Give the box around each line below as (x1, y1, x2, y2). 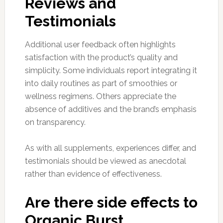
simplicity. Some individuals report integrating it (24, 65, 197, 75)
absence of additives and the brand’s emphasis (24, 104, 197, 114)
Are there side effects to (24, 193, 198, 211)
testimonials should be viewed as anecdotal (24, 156, 186, 166)
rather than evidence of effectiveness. (24, 169, 162, 179)
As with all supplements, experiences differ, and (24, 143, 196, 153)
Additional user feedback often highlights (24, 39, 176, 49)
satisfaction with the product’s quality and (24, 52, 178, 62)
